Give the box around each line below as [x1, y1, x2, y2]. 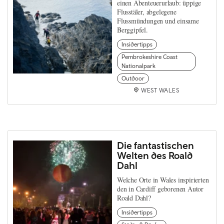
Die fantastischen [117, 139, 194, 151]
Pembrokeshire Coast [121, 53, 177, 61]
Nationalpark [121, 62, 155, 70]
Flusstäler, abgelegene [117, 7, 176, 17]
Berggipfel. [117, 25, 148, 35]
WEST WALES [141, 87, 179, 94]
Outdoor [121, 75, 144, 82]
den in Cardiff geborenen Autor [117, 184, 204, 194]
